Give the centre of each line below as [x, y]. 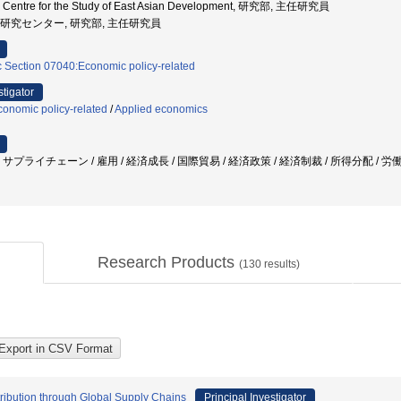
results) [280, 264]
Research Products [168, 262]
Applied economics [161, 109]
